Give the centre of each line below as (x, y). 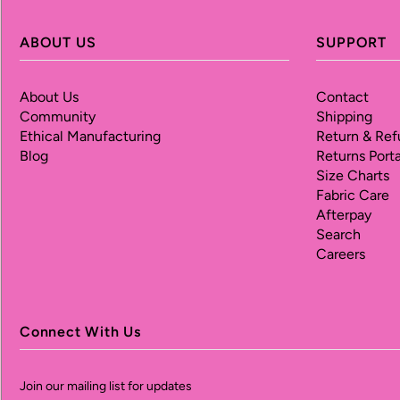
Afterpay (344, 214)
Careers (341, 254)
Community (58, 116)
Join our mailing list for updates (106, 386)
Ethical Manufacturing (90, 136)
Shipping (345, 116)
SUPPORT (352, 42)
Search (339, 234)
